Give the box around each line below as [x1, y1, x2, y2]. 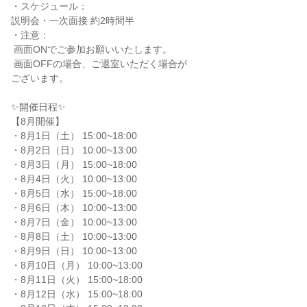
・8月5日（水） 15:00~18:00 [11, 188, 137, 199]
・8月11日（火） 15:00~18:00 [11, 274, 143, 285]
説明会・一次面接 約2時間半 [11, 15, 134, 26]
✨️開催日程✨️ [11, 101, 66, 112]
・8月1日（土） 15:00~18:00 [11, 130, 137, 141]
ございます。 [11, 73, 69, 84]
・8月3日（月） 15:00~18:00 [11, 159, 137, 170]
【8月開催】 [11, 116, 64, 127]
